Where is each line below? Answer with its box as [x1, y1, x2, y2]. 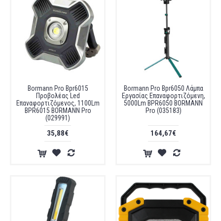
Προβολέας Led [36, 92, 80, 100]
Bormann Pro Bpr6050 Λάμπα [123, 84, 203, 92]
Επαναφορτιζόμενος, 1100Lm [16, 99, 100, 107]
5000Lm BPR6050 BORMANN [124, 99, 203, 107]
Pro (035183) [145, 107, 182, 114]
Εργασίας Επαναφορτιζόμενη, [121, 92, 205, 100]
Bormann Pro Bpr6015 [27, 84, 88, 92]
